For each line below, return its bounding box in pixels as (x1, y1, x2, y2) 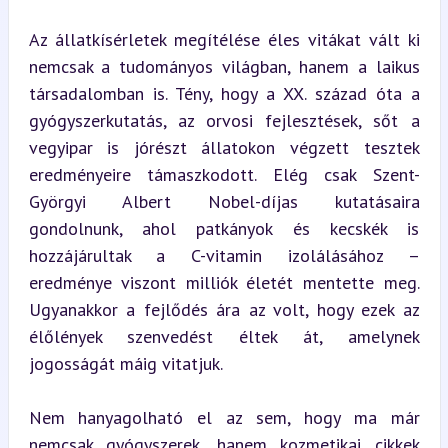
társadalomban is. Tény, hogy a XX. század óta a (28, 81, 420, 105)
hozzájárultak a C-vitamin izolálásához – (28, 243, 420, 267)
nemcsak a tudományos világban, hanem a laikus (28, 54, 420, 78)
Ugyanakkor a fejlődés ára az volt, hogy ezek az (28, 297, 420, 321)
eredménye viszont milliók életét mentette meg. (28, 270, 420, 294)
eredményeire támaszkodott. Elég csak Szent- (28, 162, 420, 186)
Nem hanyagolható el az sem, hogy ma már (28, 405, 420, 429)
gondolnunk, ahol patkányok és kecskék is (28, 216, 420, 240)
